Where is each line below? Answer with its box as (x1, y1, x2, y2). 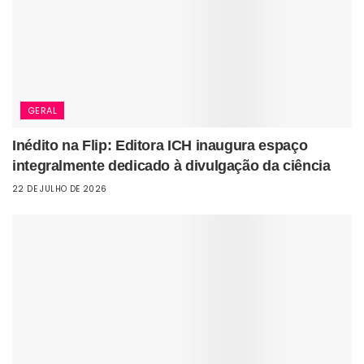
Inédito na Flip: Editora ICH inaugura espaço (12, 136, 308, 154)
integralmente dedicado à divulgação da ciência (12, 157, 331, 174)
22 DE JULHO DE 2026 (12, 182, 107, 195)
